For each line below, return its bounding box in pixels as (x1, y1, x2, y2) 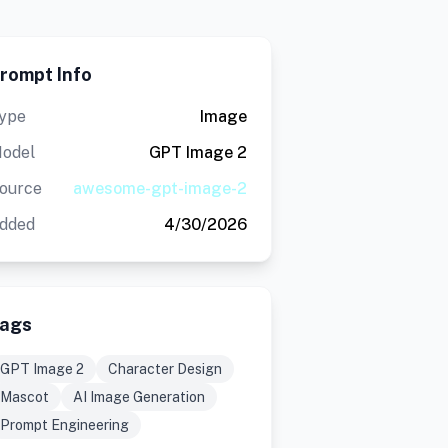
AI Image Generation (72, 389, 205, 405)
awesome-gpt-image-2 (72, 179, 247, 198)
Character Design (107, 361, 222, 377)
